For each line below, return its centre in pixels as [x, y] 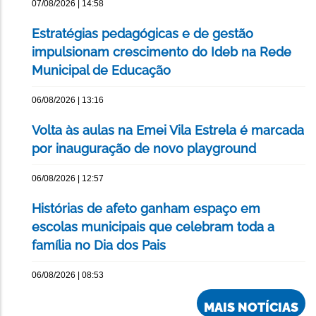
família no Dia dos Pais [99, 245]
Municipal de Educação [101, 71]
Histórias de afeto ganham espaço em [146, 209]
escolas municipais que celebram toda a [153, 227]
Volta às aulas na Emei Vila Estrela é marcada [168, 130]
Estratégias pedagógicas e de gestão [142, 34]
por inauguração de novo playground [144, 149]
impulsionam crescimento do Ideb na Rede [162, 52]
